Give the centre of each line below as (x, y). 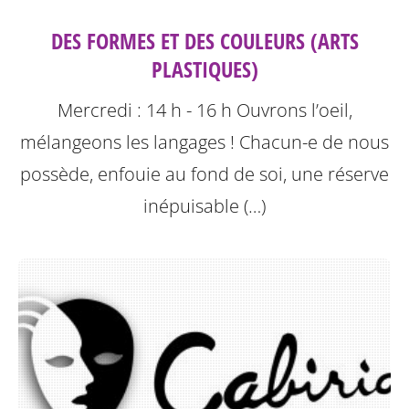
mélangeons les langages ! (130, 142)
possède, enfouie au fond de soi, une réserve (204, 173)
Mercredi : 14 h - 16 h (147, 110)
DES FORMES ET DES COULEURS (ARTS (204, 40)
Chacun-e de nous (314, 142)
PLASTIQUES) (204, 68)
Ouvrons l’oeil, (294, 110)
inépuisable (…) (204, 205)
